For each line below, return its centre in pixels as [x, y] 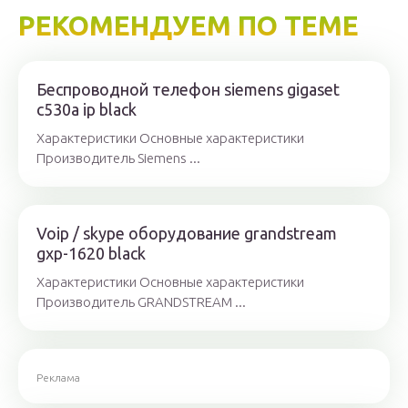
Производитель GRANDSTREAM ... [141, 302]
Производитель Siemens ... [118, 158]
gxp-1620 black [91, 253]
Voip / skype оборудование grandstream [187, 233]
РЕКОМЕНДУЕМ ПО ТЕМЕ [189, 25]
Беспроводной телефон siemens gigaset [188, 89]
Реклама [58, 377]
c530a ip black [87, 109]
